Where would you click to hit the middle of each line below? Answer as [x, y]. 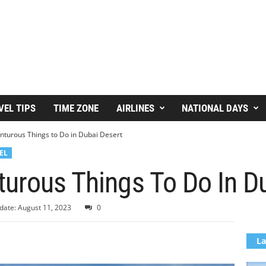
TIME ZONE [76, 108]
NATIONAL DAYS [215, 108]
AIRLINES [135, 108]
